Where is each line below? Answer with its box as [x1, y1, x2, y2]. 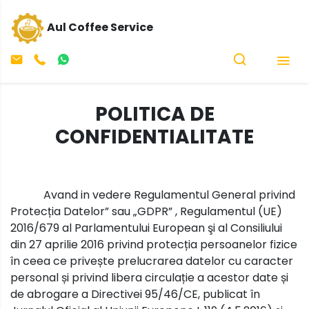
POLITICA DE [94, 100, 215, 128]
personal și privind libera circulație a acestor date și [10, 269, 288, 286]
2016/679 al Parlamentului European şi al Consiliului [10, 219, 282, 236]
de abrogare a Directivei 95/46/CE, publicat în [10, 286, 260, 302]
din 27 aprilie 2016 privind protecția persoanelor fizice [10, 236, 297, 252]
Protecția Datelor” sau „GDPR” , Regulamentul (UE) [10, 203, 282, 219]
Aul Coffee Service [47, 19, 153, 36]
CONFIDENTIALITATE [55, 123, 254, 150]
